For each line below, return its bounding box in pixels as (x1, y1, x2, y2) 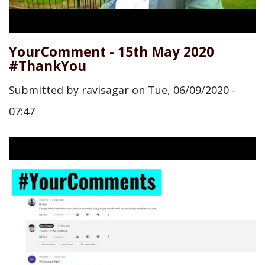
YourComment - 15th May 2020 (9, 42, 214, 61)
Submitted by (9, 83, 82, 97)
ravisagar (82, 83, 129, 97)
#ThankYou (9, 56, 86, 75)
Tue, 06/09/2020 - (148, 83, 235, 97)
